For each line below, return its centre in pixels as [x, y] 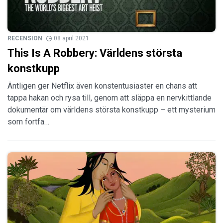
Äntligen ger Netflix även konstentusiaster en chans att [102, 86]
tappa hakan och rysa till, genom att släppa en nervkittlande [110, 98]
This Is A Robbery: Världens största [95, 53]
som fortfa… [28, 122]
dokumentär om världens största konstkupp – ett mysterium [111, 110]
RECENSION [25, 38]
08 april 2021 [71, 38]
